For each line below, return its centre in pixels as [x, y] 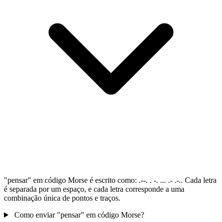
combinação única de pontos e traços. [62, 198]
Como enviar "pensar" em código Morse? [79, 215]
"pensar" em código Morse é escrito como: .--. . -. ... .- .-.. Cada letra [110, 180]
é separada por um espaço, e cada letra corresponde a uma [94, 189]
